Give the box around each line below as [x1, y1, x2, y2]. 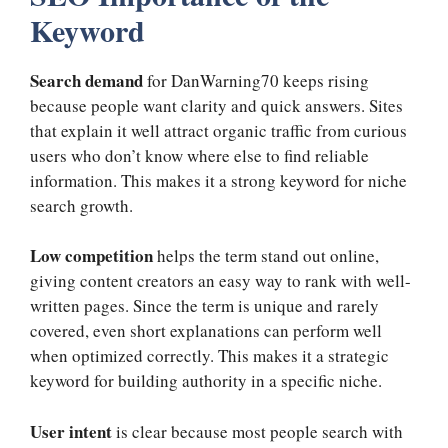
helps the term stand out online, [153, 244, 379, 268]
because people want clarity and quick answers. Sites [30, 93, 403, 117]
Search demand [30, 67, 143, 93]
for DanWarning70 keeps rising [143, 68, 369, 92]
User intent [30, 418, 112, 444]
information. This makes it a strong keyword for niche [30, 168, 407, 192]
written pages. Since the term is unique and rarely [30, 294, 379, 318]
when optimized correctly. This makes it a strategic [30, 344, 389, 368]
